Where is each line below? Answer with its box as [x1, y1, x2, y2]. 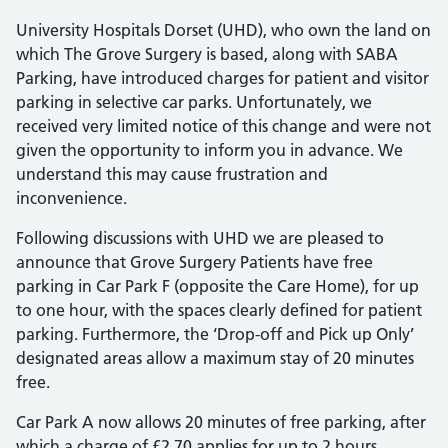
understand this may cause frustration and [16, 164, 328, 184]
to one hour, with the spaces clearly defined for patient [16, 300, 422, 320]
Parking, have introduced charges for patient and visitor [16, 68, 429, 88]
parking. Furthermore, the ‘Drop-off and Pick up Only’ [16, 324, 414, 344]
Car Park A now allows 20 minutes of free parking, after [16, 412, 426, 432]
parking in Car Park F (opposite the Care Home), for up [16, 276, 419, 296]
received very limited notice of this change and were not [16, 116, 431, 136]
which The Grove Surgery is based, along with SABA [16, 44, 398, 64]
